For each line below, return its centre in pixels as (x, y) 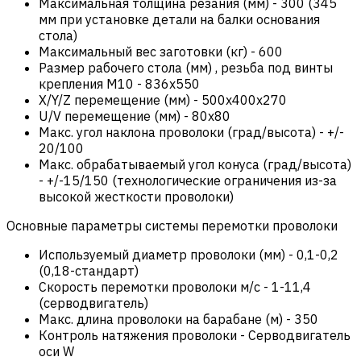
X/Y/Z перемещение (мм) (114, 100)
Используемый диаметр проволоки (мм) (162, 254)
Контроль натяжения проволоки (139, 335)
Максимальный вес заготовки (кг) (143, 51)
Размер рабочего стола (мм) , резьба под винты (186, 67)
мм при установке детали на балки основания (179, 19)
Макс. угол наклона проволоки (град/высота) (179, 132)
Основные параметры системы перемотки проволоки (172, 225)
